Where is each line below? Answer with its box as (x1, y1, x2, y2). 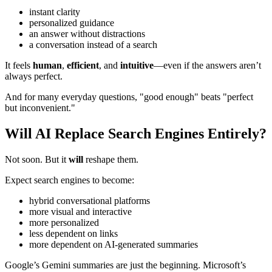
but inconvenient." (5, 103, 75, 114)
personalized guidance (29, 18, 114, 29)
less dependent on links (29, 228, 118, 239)
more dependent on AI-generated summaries (29, 239, 198, 250)
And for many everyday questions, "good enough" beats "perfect (5, 92, 253, 103)
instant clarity (29, 7, 80, 18)
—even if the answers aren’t (154, 60, 261, 71)
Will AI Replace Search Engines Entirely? (5, 126, 267, 142)
